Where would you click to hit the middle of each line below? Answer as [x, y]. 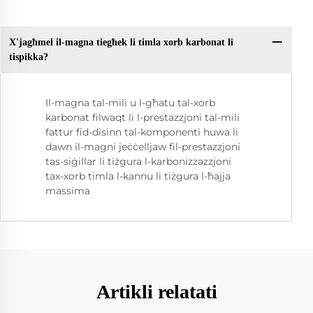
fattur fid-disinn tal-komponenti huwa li [142, 132]
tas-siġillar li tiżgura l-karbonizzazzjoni [138, 161]
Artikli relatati [156, 291]
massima [68, 190]
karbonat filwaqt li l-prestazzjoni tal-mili [143, 117]
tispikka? [28, 57]
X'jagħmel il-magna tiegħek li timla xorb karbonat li [121, 43]
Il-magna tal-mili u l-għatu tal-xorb [130, 102]
